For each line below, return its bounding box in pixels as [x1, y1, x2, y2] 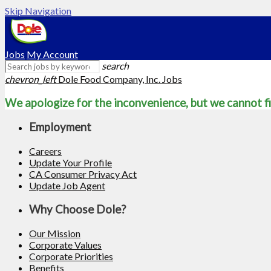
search [102, 60, 129, 71]
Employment [29, 120, 91, 134]
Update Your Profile [29, 157, 112, 169]
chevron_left [5, 73, 56, 85]
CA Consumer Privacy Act [29, 168, 137, 180]
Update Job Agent [29, 180, 105, 192]
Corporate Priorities [29, 250, 113, 262]
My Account [27, 48, 78, 60]
